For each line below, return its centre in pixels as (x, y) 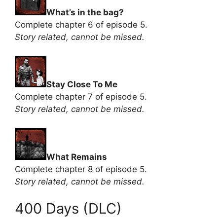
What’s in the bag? (85, 12)
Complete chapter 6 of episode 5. (81, 24)
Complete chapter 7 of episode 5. (81, 97)
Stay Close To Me (82, 84)
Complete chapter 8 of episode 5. (81, 169)
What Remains (77, 157)
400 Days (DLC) (68, 208)
